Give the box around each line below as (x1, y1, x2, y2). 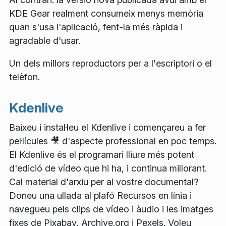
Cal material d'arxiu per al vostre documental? (9, 177, 198, 187)
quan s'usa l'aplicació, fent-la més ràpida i (9, 22, 183, 33)
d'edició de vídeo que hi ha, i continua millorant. (9, 163, 207, 174)
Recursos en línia (117, 190, 187, 201)
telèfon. (9, 72, 40, 83)
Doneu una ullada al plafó (9, 190, 117, 201)
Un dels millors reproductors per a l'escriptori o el (9, 58, 212, 69)
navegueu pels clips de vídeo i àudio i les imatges (9, 204, 213, 214)
